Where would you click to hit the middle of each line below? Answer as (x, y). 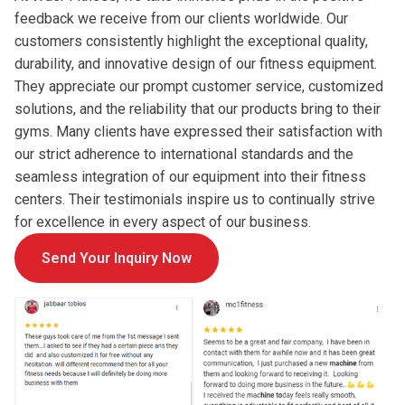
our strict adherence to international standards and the (184, 155)
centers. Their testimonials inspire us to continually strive (195, 200)
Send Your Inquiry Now (117, 259)
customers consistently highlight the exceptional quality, (191, 42)
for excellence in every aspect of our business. (163, 222)
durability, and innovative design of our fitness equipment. (196, 64)
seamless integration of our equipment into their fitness (190, 177)
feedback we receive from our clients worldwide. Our (181, 19)
